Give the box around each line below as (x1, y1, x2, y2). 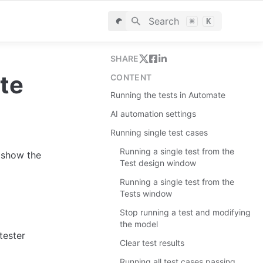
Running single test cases (110, 127, 208, 137)
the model (120, 219, 158, 229)
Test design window (120, 158, 196, 168)
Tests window (120, 188, 172, 198)
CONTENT (110, 72, 152, 82)
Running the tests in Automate (110, 90, 225, 100)
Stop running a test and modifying (120, 207, 251, 217)
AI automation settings (110, 109, 196, 119)
